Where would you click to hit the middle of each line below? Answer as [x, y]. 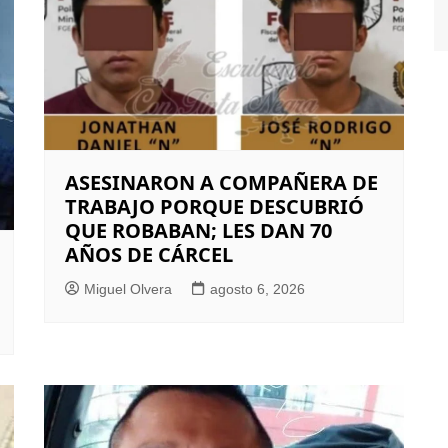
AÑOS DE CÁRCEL [149, 255]
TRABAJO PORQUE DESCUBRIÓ [214, 207]
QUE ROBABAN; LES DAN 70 [198, 231]
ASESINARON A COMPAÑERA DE [221, 183]
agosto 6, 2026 [257, 289]
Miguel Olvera [128, 289]
